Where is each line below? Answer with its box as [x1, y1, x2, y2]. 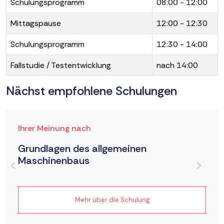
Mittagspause [10, 17, 61, 28]
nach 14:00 [156, 59, 198, 70]
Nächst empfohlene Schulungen [6, 82, 177, 98]
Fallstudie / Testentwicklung [10, 59, 111, 70]
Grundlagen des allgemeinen [18, 141, 146, 155]
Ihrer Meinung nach [18, 122, 90, 133]
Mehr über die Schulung [74, 195, 149, 204]
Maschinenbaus [18, 153, 89, 167]
